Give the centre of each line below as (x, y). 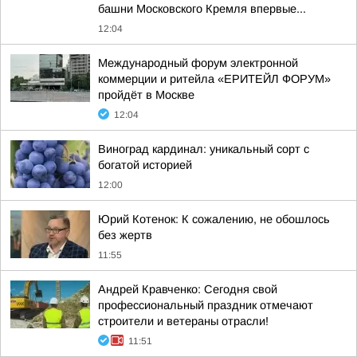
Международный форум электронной (198, 63)
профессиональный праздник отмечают (206, 305)
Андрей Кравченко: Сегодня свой (188, 289)
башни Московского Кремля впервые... (202, 9)
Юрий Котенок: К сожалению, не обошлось (214, 219)
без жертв (125, 235)
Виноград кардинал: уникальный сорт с (204, 149)
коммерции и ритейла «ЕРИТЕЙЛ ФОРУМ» (214, 79)
